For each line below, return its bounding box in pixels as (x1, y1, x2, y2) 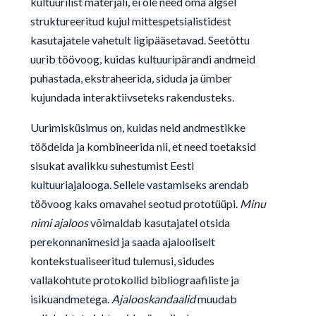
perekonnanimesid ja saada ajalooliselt (30, 235, 215, 248)
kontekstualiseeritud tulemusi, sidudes (30, 254, 214, 267)
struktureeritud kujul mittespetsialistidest (30, 14, 231, 28)
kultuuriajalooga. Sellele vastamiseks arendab (30, 178, 249, 191)
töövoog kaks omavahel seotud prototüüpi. (30, 197, 240, 210)
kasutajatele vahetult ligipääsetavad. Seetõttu (30, 33, 250, 47)
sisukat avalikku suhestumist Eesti (30, 159, 194, 172)
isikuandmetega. (30, 292, 111, 305)
